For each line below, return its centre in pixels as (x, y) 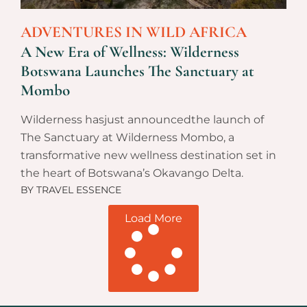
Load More (153, 219)
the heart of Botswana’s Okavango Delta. (132, 173)
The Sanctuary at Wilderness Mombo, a (127, 138)
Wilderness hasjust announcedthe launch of (142, 120)
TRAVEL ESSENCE (77, 190)
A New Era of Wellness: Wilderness (130, 52)
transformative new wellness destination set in (148, 156)
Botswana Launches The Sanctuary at (137, 72)
